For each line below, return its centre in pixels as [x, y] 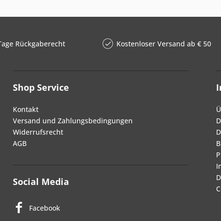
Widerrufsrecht [38, 132]
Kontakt [26, 109]
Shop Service [41, 87]
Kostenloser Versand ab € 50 [164, 44]
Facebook [45, 208]
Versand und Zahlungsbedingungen [73, 121]
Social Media [41, 182]
